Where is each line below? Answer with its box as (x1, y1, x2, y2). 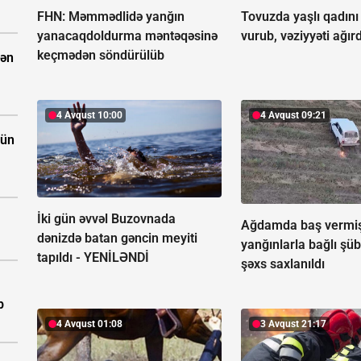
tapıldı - (37, 249, 84, 265)
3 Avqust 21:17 (260, 317, 327, 330)
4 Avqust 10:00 (56, 109, 122, 121)
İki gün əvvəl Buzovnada (37, 210, 176, 226)
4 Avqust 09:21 (260, 109, 327, 121)
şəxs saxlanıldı (241, 255, 326, 272)
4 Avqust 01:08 (56, 317, 122, 330)
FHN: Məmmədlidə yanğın (37, 8, 185, 24)
